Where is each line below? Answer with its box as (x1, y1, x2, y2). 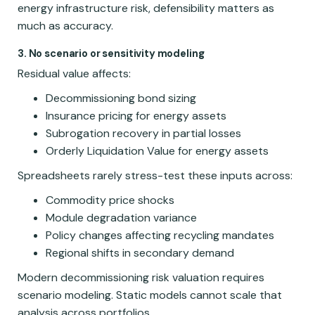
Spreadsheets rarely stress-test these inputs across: (18, 167, 292, 183)
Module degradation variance (46, 210, 197, 225)
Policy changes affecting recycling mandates (46, 227, 274, 243)
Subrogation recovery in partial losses (46, 125, 241, 141)
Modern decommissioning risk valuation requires (18, 269, 264, 285)
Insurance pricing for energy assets (46, 108, 226, 123)
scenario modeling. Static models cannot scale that (18, 287, 282, 302)
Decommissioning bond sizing (46, 90, 196, 105)
